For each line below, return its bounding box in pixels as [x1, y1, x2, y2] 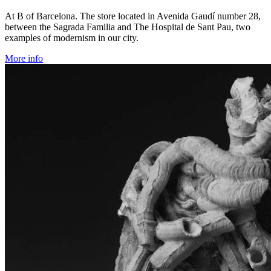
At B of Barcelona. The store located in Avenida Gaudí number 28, [5, 11, 261, 22]
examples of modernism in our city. [5, 33, 139, 44]
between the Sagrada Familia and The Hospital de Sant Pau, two [5, 22, 250, 33]
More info [5, 53, 43, 64]
